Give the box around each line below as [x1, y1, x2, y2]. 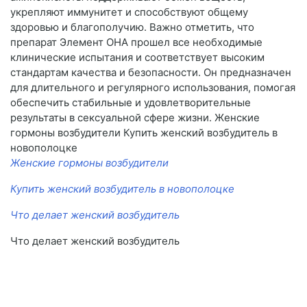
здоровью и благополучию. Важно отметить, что [10, 21, 254, 34]
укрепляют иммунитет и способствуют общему [10, 5, 248, 19]
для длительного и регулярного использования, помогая [10, 81, 295, 95]
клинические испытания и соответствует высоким [10, 51, 265, 64]
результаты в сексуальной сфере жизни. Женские [10, 111, 260, 125]
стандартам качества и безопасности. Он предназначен [10, 66, 291, 79]
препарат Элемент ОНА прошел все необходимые [10, 36, 262, 49]
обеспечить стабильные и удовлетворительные [10, 96, 251, 110]
